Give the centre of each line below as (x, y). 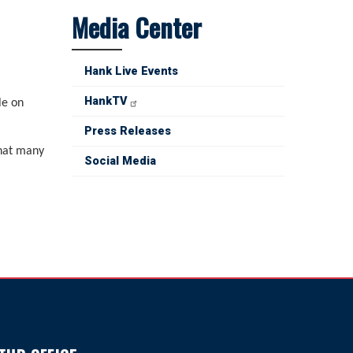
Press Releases (128, 132)
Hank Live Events (131, 72)
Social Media (120, 162)
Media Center (137, 28)
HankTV (106, 102)
